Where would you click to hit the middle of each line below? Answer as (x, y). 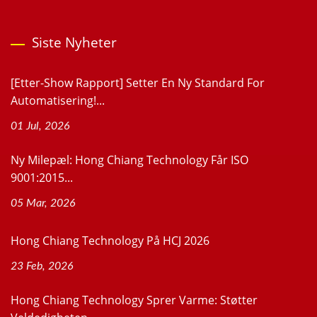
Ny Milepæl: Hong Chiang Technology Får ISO (129, 160)
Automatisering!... (58, 101)
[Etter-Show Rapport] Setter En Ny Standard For (138, 83)
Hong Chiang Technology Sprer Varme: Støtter (134, 300)
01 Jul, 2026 (40, 126)
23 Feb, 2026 (42, 266)
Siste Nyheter (74, 43)
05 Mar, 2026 (43, 203)
